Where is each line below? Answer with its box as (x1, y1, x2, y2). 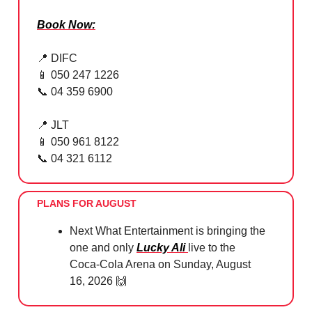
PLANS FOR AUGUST (37, 198, 136, 210)
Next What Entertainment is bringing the (70, 225, 265, 237)
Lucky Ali (136, 242, 188, 254)
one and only (70, 242, 136, 254)
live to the (188, 242, 235, 254)
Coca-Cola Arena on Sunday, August (70, 258, 251, 271)
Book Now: (37, 19, 95, 31)
